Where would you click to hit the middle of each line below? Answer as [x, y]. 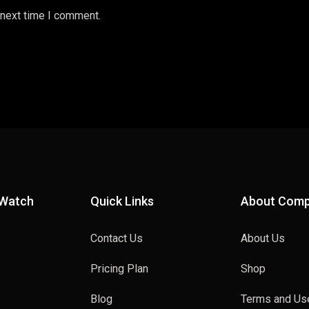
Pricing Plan [119, 269]
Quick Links [122, 201]
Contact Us [116, 239]
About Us [263, 239]
